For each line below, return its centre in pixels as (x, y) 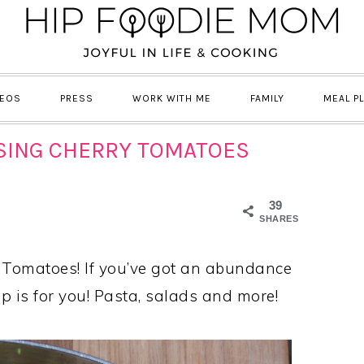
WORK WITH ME (172, 98)
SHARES (279, 219)
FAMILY (267, 98)
